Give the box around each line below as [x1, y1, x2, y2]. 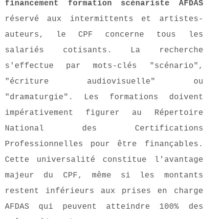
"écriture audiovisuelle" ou [5, 77, 203, 87]
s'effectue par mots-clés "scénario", [5, 62, 203, 71]
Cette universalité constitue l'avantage [5, 155, 203, 165]
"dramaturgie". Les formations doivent [5, 93, 203, 102]
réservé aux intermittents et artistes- [5, 15, 203, 24]
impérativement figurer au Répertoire [5, 109, 203, 118]
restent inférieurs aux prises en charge [5, 187, 203, 196]
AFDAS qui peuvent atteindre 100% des [5, 202, 203, 212]
